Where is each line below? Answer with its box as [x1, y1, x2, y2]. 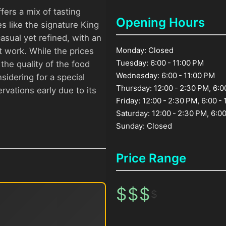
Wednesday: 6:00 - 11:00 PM [116, 70, 215, 80]
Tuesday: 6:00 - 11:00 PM [116, 58, 204, 68]
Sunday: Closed [116, 121, 173, 131]
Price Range [116, 150, 187, 165]
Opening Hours [116, 15, 205, 30]
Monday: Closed [116, 45, 174, 55]
